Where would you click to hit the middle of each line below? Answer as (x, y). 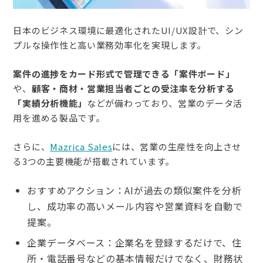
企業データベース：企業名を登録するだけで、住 (134, 242)
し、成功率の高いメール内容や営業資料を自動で (135, 206)
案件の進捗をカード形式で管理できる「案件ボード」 (124, 73)
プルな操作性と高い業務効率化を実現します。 (110, 45)
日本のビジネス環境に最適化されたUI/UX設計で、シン (128, 30)
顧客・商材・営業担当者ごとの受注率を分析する (133, 88)
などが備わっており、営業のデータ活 (165, 103)
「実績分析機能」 (50, 103)
